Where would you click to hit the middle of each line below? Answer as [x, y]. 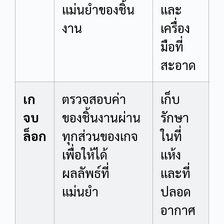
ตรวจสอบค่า [94, 98]
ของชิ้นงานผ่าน [101, 117]
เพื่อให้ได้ [85, 154]
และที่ [175, 172]
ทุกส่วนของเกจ [100, 135]
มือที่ [172, 46]
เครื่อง [175, 27]
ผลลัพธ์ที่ [86, 172]
